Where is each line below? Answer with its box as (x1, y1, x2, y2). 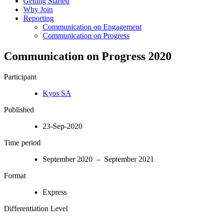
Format (4, 171, 26, 180)
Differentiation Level (4, 204, 68, 213)
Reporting (23, 14, 54, 22)
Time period (4, 138, 41, 147)
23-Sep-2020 (43, 122, 82, 130)
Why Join (23, 5, 53, 14)
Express (43, 187, 67, 196)
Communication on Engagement (43, 22, 141, 31)
